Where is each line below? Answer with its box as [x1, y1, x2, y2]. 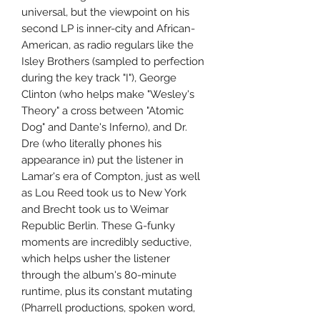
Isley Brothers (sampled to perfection [21, 55, 204, 69]
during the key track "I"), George [21, 71, 176, 85]
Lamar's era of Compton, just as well [21, 170, 200, 184]
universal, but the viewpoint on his [21, 6, 189, 19]
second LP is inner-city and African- [21, 22, 195, 36]
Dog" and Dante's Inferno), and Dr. [21, 121, 187, 134]
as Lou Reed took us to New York [21, 186, 186, 200]
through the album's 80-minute [21, 269, 176, 282]
